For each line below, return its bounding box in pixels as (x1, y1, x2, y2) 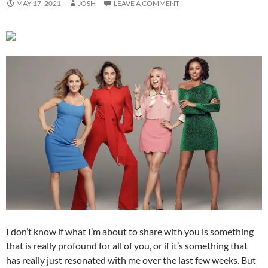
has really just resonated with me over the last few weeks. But (6, 254, 256, 266)
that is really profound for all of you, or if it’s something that (6, 240, 248, 252)
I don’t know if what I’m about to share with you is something (6, 226, 254, 237)
